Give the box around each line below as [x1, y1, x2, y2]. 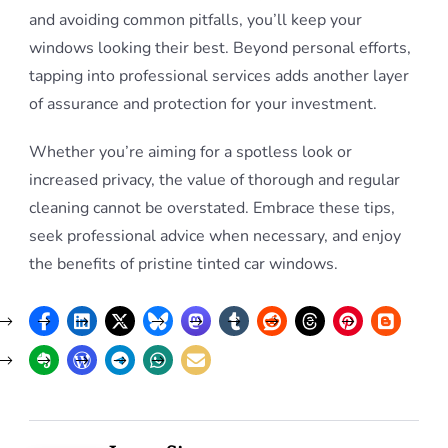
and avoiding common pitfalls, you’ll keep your [29, 9, 362, 31]
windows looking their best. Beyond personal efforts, [29, 37, 411, 59]
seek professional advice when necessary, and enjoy [29, 225, 401, 247]
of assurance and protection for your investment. [29, 93, 377, 115]
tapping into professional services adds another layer [29, 65, 409, 87]
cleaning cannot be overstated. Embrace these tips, [29, 197, 395, 219]
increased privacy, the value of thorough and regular [29, 169, 400, 191]
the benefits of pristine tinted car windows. [29, 253, 338, 275]
